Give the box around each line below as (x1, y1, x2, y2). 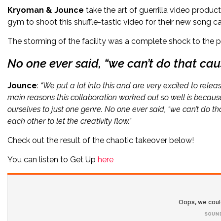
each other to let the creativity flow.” (7, 116, 131, 126)
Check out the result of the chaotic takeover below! (7, 136, 194, 145)
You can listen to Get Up (7, 155, 98, 164)
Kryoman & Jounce (7, 5, 84, 15)
